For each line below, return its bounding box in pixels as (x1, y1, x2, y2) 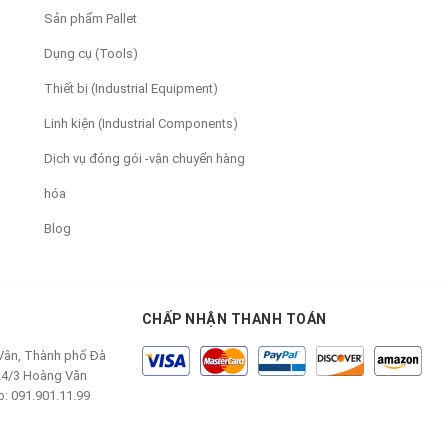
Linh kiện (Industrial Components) (44, 115, 238, 131)
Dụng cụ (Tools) (44, 45, 138, 61)
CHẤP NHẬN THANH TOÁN (141, 310, 327, 327)
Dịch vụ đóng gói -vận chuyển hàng (44, 150, 245, 166)
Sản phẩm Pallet (44, 10, 137, 26)
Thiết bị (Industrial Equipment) (44, 80, 218, 96)
